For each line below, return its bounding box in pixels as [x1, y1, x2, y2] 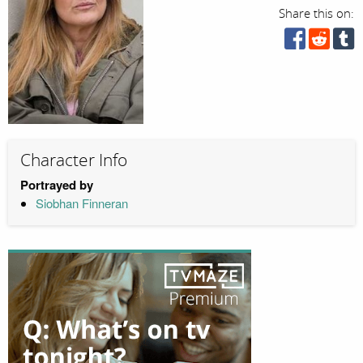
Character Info [20, 150, 127, 172]
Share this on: [279, 6, 355, 21]
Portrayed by [20, 175, 93, 194]
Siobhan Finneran [35, 194, 128, 211]
